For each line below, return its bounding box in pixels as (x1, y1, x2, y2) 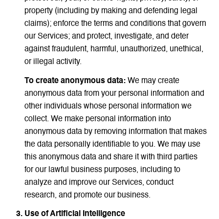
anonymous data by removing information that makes (24, 128, 207, 136)
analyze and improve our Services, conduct (24, 178, 174, 187)
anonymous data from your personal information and (24, 89, 204, 98)
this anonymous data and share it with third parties (24, 153, 197, 161)
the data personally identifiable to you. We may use (24, 140, 200, 149)
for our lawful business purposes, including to (24, 166, 180, 174)
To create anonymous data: (24, 77, 126, 85)
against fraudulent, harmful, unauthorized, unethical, (24, 45, 203, 54)
